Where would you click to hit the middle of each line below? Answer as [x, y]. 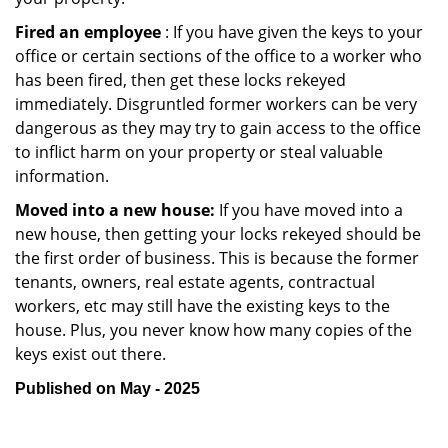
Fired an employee [88, 32]
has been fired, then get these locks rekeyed [180, 80]
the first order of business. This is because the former [217, 258]
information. [62, 176]
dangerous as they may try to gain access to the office [218, 128]
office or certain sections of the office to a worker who [218, 56]
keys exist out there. [90, 354]
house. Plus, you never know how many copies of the [213, 330]
